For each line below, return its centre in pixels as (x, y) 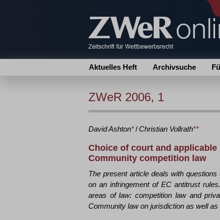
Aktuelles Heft (113, 67)
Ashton (120, 129)
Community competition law (147, 158)
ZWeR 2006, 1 (126, 97)
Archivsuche (174, 67)
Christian (153, 129)
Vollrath (181, 129)
